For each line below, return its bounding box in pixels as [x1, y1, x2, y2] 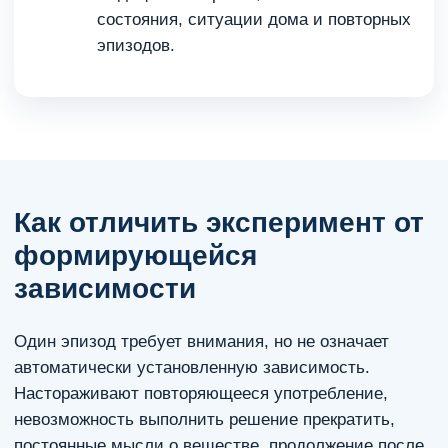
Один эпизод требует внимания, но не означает [14, 332, 389, 351]
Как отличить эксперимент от [14, 207, 424, 238]
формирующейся [14, 240, 257, 271]
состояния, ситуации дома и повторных [97, 10, 411, 29]
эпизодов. [97, 36, 175, 55]
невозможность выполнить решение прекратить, [14, 410, 395, 429]
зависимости [14, 273, 196, 304]
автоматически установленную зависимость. [14, 358, 370, 377]
